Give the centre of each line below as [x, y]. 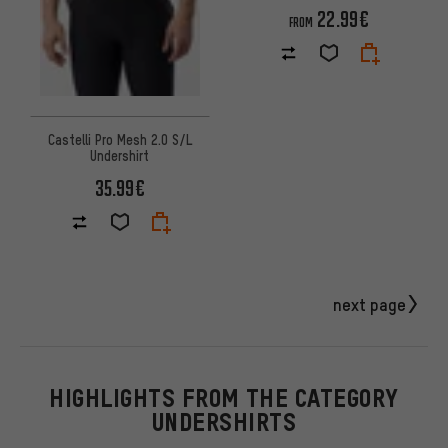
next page [369, 303]
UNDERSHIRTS [224, 423]
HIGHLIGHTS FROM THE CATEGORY [224, 399]
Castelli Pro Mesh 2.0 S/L [119, 139]
